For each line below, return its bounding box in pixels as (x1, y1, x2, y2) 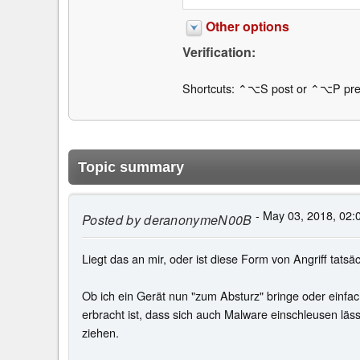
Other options (205, 17, 289, 36)
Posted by (82, 211, 141, 230)
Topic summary (78, 158, 184, 175)
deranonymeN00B (140, 211, 252, 230)
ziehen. (82, 324, 119, 342)
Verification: (182, 43, 256, 62)
